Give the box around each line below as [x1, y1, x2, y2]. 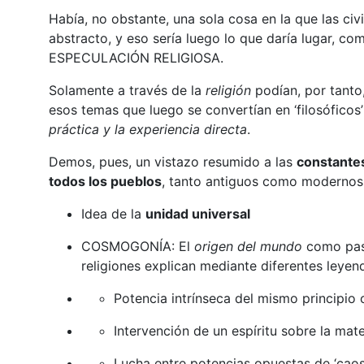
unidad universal [145, 205, 250, 222]
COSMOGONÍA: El [80, 237, 194, 254]
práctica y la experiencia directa [48, 120, 247, 137]
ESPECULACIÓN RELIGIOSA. [48, 49, 223, 66]
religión [205, 81, 251, 98]
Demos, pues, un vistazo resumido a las [48, 153, 297, 170]
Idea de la [80, 205, 145, 222]
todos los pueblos [48, 172, 162, 189]
